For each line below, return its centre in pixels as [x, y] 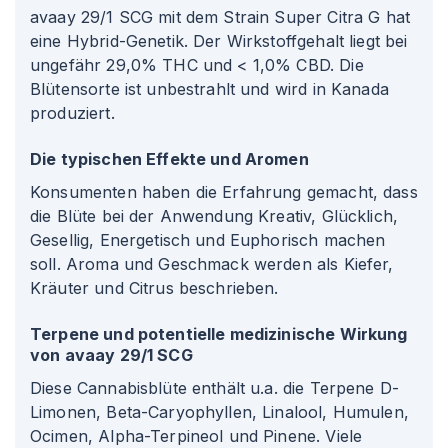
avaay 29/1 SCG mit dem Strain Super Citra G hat [220, 17]
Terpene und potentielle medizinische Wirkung [219, 334]
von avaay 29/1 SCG [111, 355]
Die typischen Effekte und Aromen [169, 159]
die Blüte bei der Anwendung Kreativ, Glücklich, [214, 216]
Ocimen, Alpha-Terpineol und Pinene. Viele [196, 436]
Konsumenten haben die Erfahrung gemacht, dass [224, 192]
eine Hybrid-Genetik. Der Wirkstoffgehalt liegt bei [219, 41]
